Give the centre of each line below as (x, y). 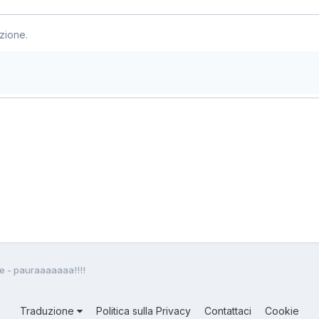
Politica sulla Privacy (143, 310)
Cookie (282, 310)
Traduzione (48, 310)
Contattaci (228, 310)
